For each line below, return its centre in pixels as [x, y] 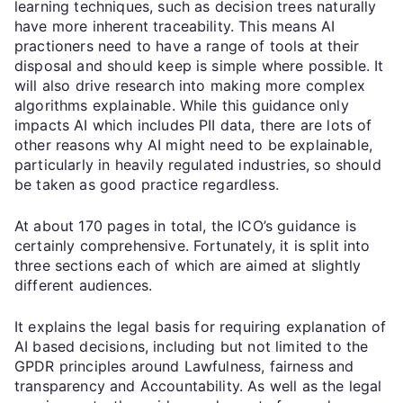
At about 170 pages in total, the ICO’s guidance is [186, 225]
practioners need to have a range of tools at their [187, 45]
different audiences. [84, 285]
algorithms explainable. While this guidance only [182, 105]
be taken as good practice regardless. [147, 184]
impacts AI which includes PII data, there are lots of [193, 125]
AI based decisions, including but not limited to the [192, 346]
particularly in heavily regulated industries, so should [198, 164]
